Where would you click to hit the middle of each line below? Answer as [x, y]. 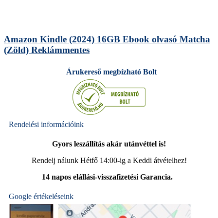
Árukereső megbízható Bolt [111, 72]
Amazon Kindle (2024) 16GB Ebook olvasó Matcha [107, 39]
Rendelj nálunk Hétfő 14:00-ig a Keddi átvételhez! [109, 160]
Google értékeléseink [41, 196]
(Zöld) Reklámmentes [47, 50]
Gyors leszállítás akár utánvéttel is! [109, 144]
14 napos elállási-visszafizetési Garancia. [108, 177]
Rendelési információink [46, 124]
